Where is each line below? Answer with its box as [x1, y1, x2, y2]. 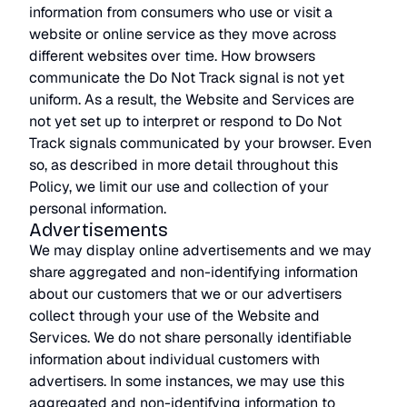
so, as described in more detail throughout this [29, 155, 338, 174]
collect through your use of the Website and [29, 306, 320, 325]
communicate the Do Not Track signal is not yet [29, 68, 344, 87]
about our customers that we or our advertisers [29, 284, 342, 303]
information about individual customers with [29, 350, 320, 369]
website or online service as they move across [29, 25, 336, 44]
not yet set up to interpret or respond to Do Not [29, 112, 342, 131]
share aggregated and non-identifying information [29, 263, 358, 282]
